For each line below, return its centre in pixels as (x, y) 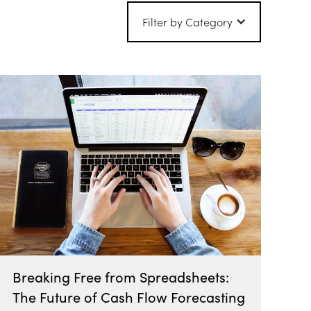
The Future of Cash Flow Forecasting (129, 297)
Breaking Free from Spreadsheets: (121, 277)
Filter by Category (187, 22)
